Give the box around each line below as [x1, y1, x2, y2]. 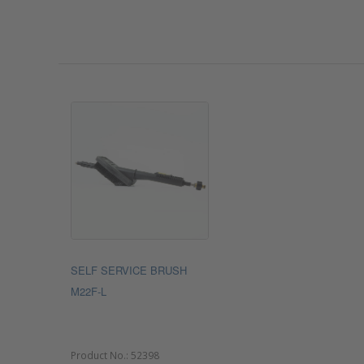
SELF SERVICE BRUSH [71, 262, 187, 278]
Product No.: [71, 349, 131, 362]
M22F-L [71, 284, 106, 299]
